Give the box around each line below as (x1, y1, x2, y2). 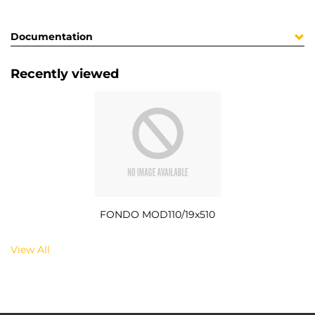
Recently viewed (11, 66, 119, 82)
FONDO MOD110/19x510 (100, 207, 215, 221)
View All (11, 243, 50, 256)
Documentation (11, 30, 93, 44)
